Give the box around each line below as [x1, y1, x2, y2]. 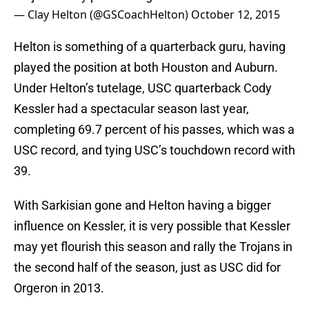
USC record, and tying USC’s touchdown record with [14, 143, 295, 158]
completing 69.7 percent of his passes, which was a [14, 122, 295, 137]
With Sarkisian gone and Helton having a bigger [14, 198, 271, 213]
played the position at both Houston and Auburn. [14, 60, 278, 75]
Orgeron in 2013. [14, 281, 104, 296]
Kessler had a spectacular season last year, [14, 101, 249, 117]
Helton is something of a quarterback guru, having [14, 39, 286, 54]
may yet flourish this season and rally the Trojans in [14, 239, 292, 255]
